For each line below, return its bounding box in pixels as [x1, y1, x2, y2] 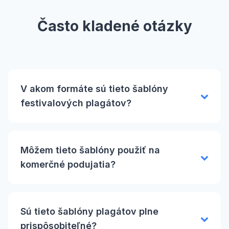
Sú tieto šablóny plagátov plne [20, 205, 158, 217]
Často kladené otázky [37, 17, 192, 35]
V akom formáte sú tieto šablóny [20, 83, 168, 94]
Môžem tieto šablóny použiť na [20, 144, 160, 155]
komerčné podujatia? [20, 158, 116, 170]
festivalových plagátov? [20, 97, 131, 108]
